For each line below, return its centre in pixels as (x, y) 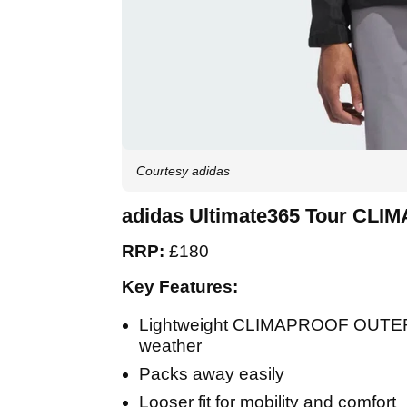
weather (170, 346)
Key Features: (180, 287)
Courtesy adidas (183, 171)
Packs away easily (212, 374)
